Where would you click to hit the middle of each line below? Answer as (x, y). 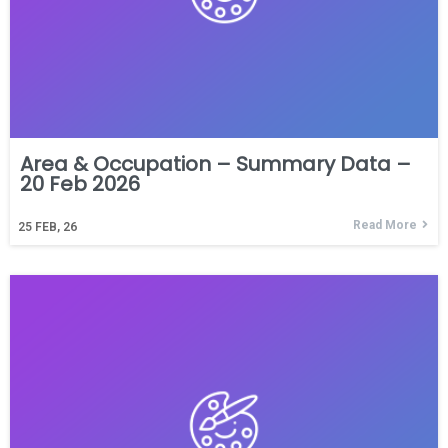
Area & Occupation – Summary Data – (215, 163)
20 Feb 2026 (80, 183)
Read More (385, 224)
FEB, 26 (56, 226)
